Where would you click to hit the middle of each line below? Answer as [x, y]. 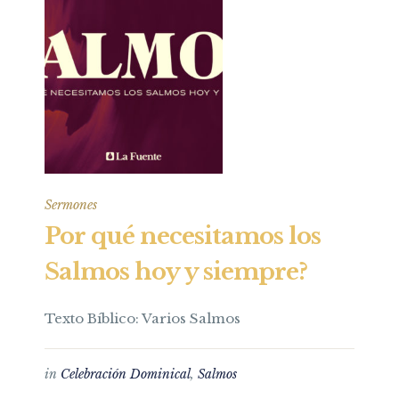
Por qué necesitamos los [183, 236]
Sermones [71, 205]
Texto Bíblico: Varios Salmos [142, 318]
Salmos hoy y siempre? [176, 272]
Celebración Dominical [126, 374]
